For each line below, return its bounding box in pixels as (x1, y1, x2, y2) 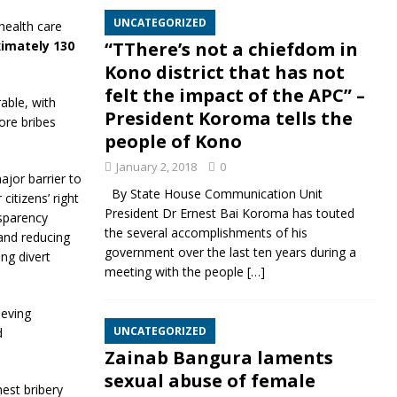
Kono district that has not (104, 60, 345, 84)
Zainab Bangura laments (104, 346, 333, 370)
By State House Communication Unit (104, 185, 323, 202)
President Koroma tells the (104, 106, 353, 130)
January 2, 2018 (115, 159, 197, 175)
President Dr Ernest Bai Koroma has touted (104, 205, 354, 222)
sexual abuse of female (104, 369, 315, 393)
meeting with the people (104, 263, 247, 280)
